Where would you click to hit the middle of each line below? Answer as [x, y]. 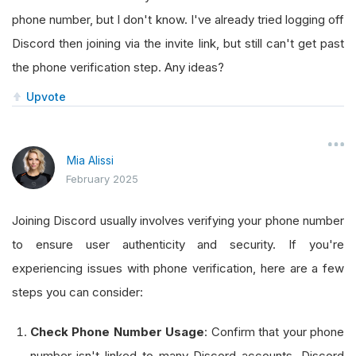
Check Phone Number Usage [117, 332]
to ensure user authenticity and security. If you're [178, 244]
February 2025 [102, 179]
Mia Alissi [90, 160]
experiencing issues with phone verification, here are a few [178, 268]
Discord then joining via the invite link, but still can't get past [178, 43]
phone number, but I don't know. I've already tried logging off [178, 19]
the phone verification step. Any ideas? [128, 67]
